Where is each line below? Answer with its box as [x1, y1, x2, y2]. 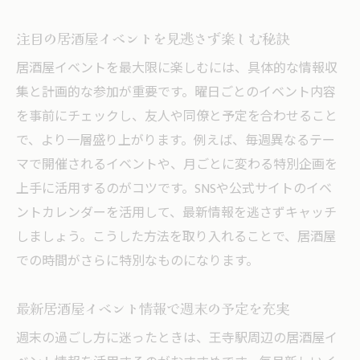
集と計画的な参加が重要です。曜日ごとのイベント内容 [16, 81, 336, 104]
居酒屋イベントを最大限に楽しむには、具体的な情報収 [16, 57, 337, 80]
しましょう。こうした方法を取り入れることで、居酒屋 [16, 226, 336, 248]
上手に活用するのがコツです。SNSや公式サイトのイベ [16, 178, 332, 200]
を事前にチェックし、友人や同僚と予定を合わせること [16, 105, 337, 128]
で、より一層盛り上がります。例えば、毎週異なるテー [16, 129, 335, 152]
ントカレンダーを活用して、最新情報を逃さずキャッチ [16, 202, 337, 224]
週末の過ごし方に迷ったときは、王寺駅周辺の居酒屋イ [16, 327, 337, 350]
